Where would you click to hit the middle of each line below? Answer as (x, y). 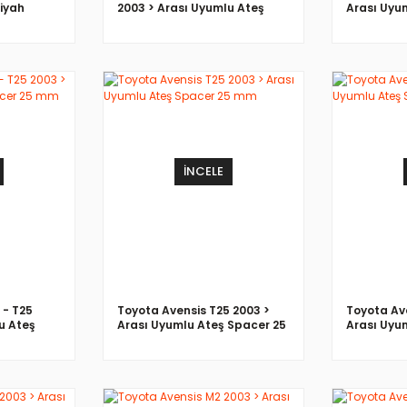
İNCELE (203, 172)
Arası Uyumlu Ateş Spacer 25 (202, 324)
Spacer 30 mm (159, 22)
